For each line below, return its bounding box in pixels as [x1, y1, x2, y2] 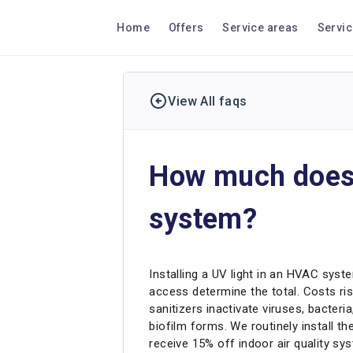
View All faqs [168, 93, 247, 109]
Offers [169, 21, 204, 34]
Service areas [222, 21, 299, 34]
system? [149, 203, 258, 236]
